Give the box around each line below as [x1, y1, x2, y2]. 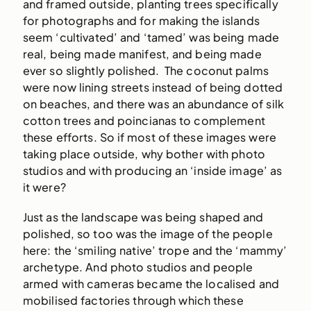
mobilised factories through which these [22, 293, 244, 308]
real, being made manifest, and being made [22, 46, 262, 61]
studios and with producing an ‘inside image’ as [22, 162, 283, 178]
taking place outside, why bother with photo [22, 146, 265, 161]
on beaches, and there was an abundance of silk [22, 96, 284, 111]
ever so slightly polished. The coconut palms [22, 62, 269, 78]
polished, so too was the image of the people [22, 226, 273, 242]
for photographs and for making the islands [22, 12, 260, 28]
